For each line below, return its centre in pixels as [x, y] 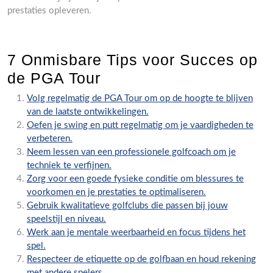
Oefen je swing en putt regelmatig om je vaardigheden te [140, 125]
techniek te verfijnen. [69, 165]
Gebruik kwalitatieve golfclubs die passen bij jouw [127, 205]
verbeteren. [50, 138]
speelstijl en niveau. [66, 219]
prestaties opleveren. [49, 10]
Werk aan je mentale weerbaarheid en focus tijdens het [136, 232]
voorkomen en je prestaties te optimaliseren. [116, 192]
